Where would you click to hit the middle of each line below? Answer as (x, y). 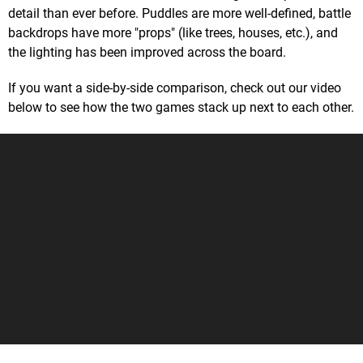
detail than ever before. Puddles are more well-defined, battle (179, 13)
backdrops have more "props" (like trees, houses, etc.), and (173, 32)
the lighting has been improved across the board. (147, 52)
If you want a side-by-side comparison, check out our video (175, 88)
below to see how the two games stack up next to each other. (181, 107)
